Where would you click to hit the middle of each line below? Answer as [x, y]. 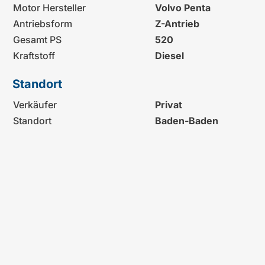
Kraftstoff [34, 55]
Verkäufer [35, 105]
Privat [168, 105]
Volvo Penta [182, 7]
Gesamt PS [37, 39]
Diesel [169, 55]
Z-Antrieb [177, 23]
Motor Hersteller [49, 7]
